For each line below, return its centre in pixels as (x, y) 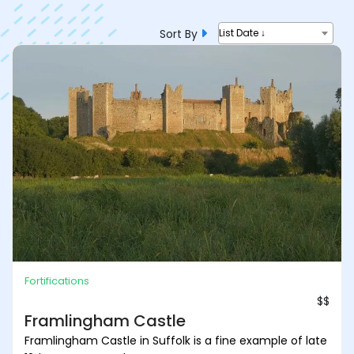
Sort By (180, 34)
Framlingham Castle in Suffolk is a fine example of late (176, 340)
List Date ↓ (242, 33)
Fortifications (57, 281)
